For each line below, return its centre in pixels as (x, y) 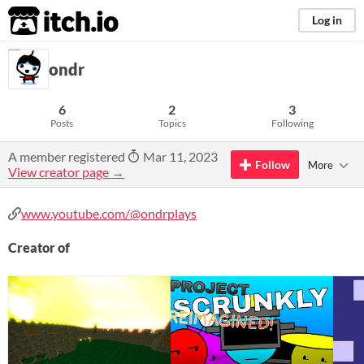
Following (292, 123)
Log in (327, 20)
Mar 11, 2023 (179, 156)
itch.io (43, 21)
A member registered (68, 156)
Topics (172, 123)
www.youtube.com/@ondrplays (109, 213)
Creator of (39, 247)
